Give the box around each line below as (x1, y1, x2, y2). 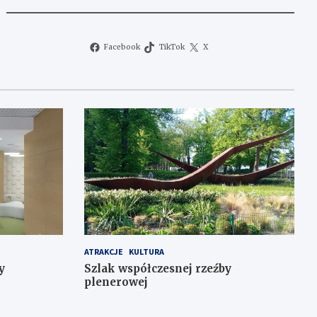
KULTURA (128, 246, 164, 257)
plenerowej (83, 275, 148, 289)
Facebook (104, 42, 141, 52)
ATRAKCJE (83, 246, 123, 257)
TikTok (158, 42, 185, 52)
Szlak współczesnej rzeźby (83, 261, 231, 275)
